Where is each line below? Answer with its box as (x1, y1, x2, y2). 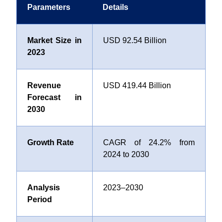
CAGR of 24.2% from (103, 138, 195, 147)
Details (102, 3, 128, 11)
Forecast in (27, 93, 82, 102)
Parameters (27, 3, 70, 11)
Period (27, 195, 52, 204)
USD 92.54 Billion (103, 36, 166, 45)
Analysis (27, 183, 60, 192)
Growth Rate (27, 138, 74, 147)
